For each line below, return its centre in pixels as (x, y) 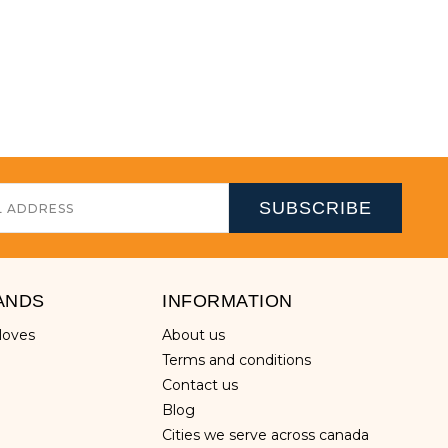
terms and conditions (240, 360)
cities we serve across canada (271, 435)
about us (199, 335)
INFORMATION (227, 301)
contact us (205, 385)
